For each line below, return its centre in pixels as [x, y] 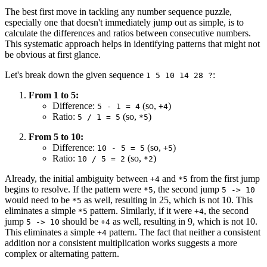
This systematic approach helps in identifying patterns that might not [132, 44]
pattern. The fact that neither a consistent [184, 232]
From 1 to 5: [54, 95]
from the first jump [224, 179]
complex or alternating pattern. [62, 254]
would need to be [38, 200]
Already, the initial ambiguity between [77, 179]
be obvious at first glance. [53, 55]
